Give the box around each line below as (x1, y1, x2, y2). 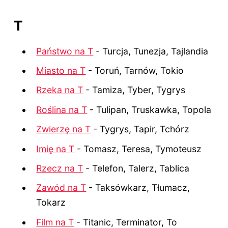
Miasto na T (36, 65, 86, 76)
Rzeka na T (36, 84, 83, 96)
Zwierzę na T (36, 124, 91, 135)
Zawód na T (36, 182, 87, 193)
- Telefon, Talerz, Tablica (83, 162, 190, 174)
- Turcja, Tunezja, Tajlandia (93, 45, 209, 56)
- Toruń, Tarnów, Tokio (85, 65, 184, 76)
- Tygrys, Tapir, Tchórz (91, 124, 190, 135)
